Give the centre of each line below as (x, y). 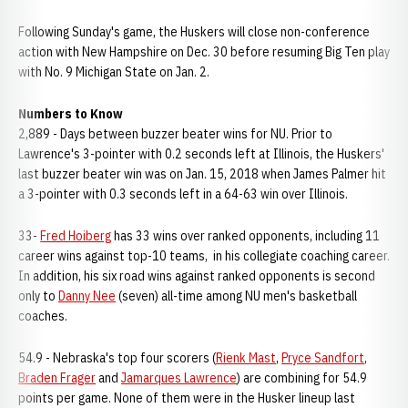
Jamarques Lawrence (179, 378)
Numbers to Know (71, 114)
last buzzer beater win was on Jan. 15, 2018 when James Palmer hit (202, 174)
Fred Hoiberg (76, 236)
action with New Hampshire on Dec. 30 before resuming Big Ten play (204, 52)
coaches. (43, 316)
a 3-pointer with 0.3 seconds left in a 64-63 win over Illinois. (184, 194)
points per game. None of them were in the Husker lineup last (187, 398)
